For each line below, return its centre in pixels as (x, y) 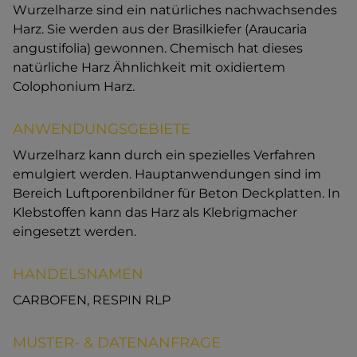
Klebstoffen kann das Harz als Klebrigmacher (155, 213)
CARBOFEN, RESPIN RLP (92, 300)
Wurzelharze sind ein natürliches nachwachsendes (175, 10)
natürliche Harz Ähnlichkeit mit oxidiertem (149, 68)
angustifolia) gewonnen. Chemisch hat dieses (158, 49)
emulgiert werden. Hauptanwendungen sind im (167, 175)
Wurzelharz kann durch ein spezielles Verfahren (164, 155)
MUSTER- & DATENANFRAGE (117, 343)
